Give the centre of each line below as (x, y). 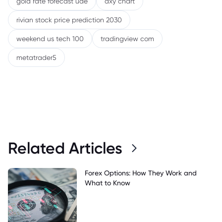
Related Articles (65, 148)
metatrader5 (36, 57)
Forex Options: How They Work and (140, 173)
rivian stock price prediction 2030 (69, 20)
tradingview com (127, 39)
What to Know (107, 183)
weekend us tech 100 (50, 39)
